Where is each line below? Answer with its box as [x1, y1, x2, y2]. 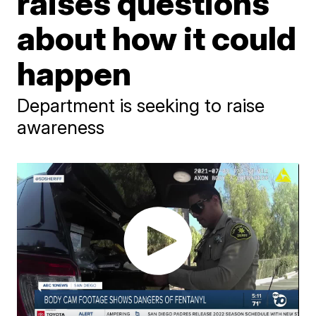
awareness [17, 116, 105, 138]
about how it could [17, 18, 297, 58]
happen [17, 53, 132, 93]
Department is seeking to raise [17, 94, 265, 116]
